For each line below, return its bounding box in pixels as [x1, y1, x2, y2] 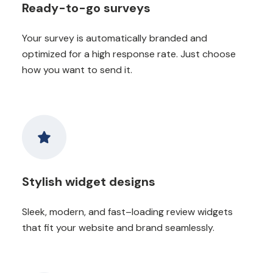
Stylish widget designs [22, 173, 155, 190]
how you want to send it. [22, 63, 132, 76]
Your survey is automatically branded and [22, 31, 207, 44]
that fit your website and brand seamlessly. [22, 221, 214, 234]
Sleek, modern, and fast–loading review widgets [22, 205, 233, 218]
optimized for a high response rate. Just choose [22, 47, 236, 60]
